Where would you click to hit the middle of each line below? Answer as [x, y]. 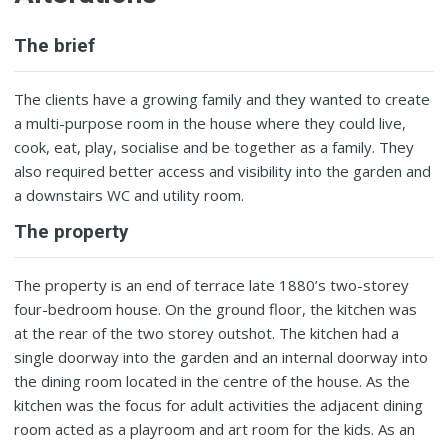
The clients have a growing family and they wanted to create [222, 98]
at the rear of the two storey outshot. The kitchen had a [207, 332]
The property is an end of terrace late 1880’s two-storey [212, 284]
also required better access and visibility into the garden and [223, 170]
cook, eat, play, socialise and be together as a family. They [214, 146]
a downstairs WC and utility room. [129, 194]
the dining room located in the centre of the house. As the [212, 380]
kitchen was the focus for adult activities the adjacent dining [219, 404]
